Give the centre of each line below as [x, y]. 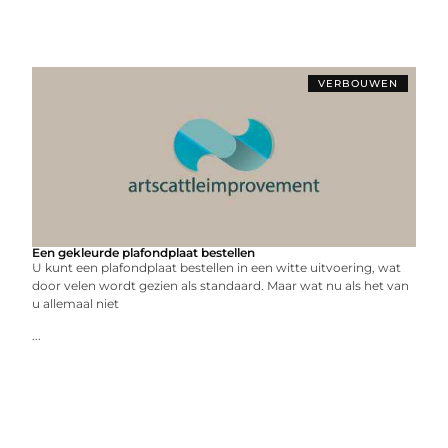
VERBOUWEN [357, 83]
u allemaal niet [76, 303]
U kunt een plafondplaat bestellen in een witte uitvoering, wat [217, 267]
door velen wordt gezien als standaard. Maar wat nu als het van [221, 285]
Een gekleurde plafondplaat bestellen [144, 252]
